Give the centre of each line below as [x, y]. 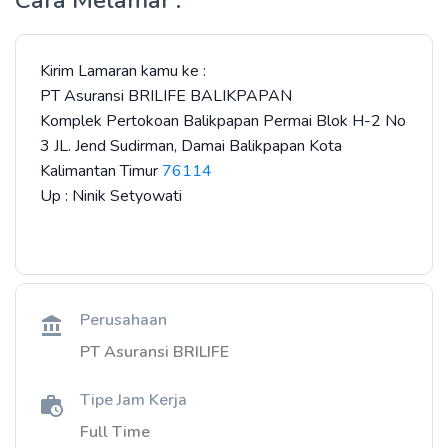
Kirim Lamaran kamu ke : [123, 71]
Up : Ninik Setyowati [113, 196]
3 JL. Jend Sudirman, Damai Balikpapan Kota [191, 146]
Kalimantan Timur [101, 171]
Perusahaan [123, 320]
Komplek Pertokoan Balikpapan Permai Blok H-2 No [223, 121]
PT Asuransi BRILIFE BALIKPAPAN [166, 96]
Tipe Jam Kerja [133, 400]
